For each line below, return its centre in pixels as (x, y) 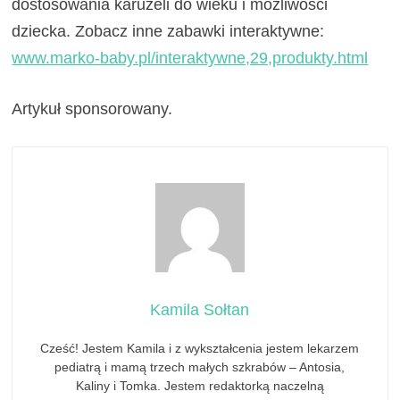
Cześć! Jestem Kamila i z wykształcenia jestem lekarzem (200, 348)
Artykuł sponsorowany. (92, 108)
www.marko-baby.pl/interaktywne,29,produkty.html (190, 58)
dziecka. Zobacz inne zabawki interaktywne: (168, 31)
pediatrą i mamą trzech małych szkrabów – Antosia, (200, 367)
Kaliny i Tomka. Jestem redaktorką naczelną (200, 385)
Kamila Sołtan (200, 309)
